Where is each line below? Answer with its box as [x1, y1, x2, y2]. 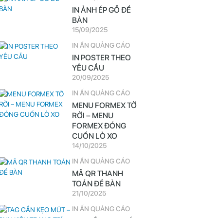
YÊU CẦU [72, 63, 104, 73]
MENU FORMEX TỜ [72, 101, 137, 110]
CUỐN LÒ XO [72, 131, 117, 141]
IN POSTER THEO [72, 53, 131, 62]
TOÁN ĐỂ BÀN [72, 179, 121, 188]
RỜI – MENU [72, 111, 113, 120]
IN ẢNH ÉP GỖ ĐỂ [72, 5, 131, 15]
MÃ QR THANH [72, 169, 123, 178]
